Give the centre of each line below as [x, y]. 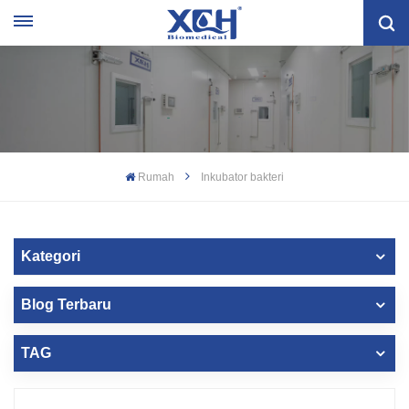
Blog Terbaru [66, 304]
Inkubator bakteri [243, 177]
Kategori [51, 256]
